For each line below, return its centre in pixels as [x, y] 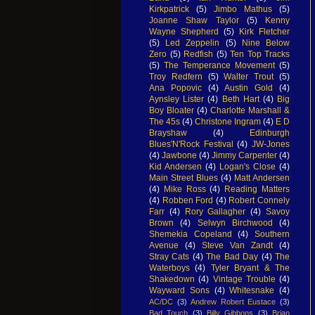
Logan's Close [247, 166]
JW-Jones [271, 144]
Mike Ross [185, 189]
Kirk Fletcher [264, 31]
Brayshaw [168, 133]
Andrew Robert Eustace [233, 301]
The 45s [165, 121]
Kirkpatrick [169, 9]
